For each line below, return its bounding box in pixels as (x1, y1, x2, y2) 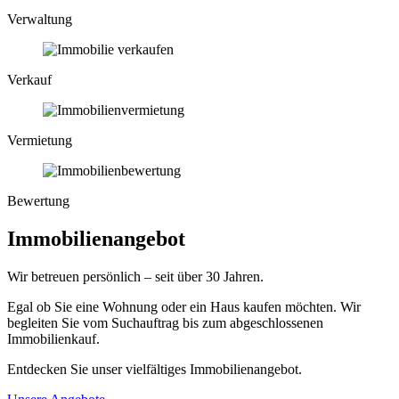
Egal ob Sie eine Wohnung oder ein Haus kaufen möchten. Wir (7, 298, 361, 314)
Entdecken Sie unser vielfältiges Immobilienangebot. (7, 361, 302, 377)
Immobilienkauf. (7, 330, 103, 346)
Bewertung (7, 192, 69, 208)
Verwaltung (7, 11, 72, 27)
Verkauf (7, 71, 52, 87)
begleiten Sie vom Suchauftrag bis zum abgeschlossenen (7, 314, 323, 330)
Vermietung (7, 132, 72, 148)
